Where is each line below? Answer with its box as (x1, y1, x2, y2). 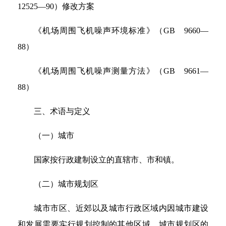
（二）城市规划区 (34, 180, 98, 188)
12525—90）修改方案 (18, 2, 94, 11)
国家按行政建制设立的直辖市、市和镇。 (34, 155, 179, 164)
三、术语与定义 (34, 107, 90, 116)
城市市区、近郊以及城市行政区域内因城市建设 (34, 204, 208, 212)
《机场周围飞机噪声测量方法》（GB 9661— (34, 67, 208, 75)
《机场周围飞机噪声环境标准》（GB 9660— (34, 26, 208, 35)
